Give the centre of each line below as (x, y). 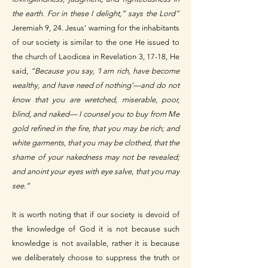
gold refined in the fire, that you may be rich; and (96, 129)
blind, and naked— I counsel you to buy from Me (96, 114)
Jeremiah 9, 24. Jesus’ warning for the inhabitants (96, 28)
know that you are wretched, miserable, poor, (96, 100)
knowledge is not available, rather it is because (96, 243)
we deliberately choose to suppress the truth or (96, 258)
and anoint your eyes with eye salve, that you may (96, 172)
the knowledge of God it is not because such (96, 229)
